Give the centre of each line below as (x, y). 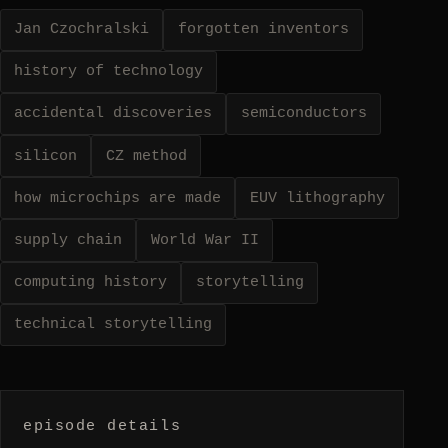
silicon (46, 155)
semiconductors (303, 113)
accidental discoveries (113, 113)
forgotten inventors (263, 29)
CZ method (146, 155)
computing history (91, 282)
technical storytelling (113, 324)
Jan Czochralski (82, 29)
